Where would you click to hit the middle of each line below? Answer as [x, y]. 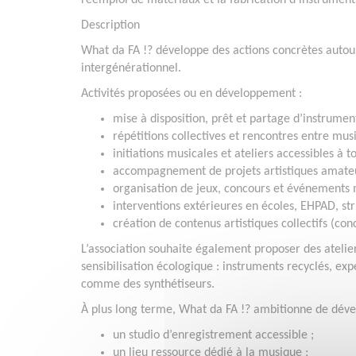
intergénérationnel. [131, 69]
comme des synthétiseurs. [148, 285]
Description [110, 26]
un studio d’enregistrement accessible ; [213, 336]
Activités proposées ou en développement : [192, 94]
